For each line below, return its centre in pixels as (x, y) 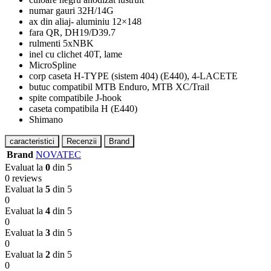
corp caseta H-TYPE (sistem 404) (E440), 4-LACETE (133, 76)
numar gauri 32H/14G (71, 10)
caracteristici (32, 141)
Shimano (46, 119)
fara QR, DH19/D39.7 (72, 32)
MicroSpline (53, 65)
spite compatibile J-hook (75, 97)
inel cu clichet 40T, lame (76, 54)
